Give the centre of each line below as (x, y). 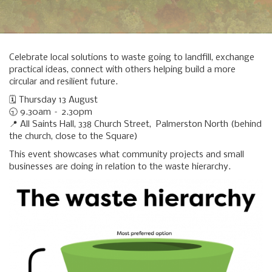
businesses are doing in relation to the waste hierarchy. (121, 167)
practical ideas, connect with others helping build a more (122, 70)
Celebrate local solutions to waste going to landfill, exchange (132, 58)
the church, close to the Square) (73, 137)
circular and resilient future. (63, 82)
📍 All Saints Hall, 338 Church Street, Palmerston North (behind (135, 124)
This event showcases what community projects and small (127, 155)
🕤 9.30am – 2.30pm (51, 112)
